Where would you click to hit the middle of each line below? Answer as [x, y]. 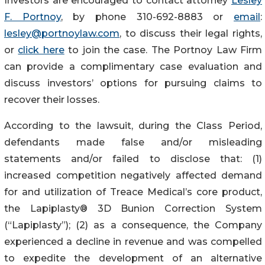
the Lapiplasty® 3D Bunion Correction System [133, 208]
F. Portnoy [33, 17]
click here [41, 50]
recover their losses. [52, 99]
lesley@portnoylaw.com [62, 33]
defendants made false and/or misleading [133, 142]
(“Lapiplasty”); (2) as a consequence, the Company [133, 225]
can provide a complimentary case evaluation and [133, 66]
